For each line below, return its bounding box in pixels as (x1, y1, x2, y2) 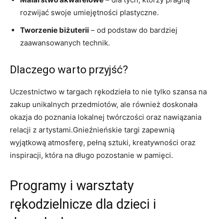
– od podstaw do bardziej (89, 25, 177, 35)
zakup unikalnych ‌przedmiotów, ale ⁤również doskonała (10, 99, 197, 109)
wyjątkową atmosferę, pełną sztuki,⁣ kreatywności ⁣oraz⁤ (10, 137, 196, 147)
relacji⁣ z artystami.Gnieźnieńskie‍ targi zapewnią (10, 125, 175, 134)
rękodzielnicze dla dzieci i (10, 196, 156, 212)
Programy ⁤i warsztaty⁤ (10, 177, 134, 194)
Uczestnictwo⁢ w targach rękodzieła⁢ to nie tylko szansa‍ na (10, 87, 207, 96)
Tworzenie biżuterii (20, 25, 89, 35)
